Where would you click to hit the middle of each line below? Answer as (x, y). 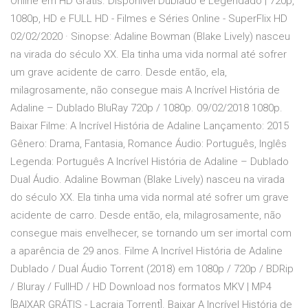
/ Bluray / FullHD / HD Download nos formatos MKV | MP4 (141, 287)
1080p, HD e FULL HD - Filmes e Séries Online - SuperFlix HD (149, 19)
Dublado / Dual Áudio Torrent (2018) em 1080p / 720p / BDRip (152, 269)
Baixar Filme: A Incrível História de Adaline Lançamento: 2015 (150, 126)
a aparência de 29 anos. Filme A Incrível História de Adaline (146, 251)
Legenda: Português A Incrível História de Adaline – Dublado (150, 162)
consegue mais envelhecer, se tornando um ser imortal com (151, 233)
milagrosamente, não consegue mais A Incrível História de (145, 90)
